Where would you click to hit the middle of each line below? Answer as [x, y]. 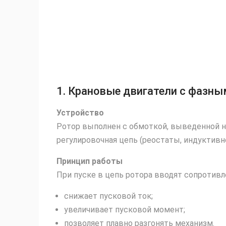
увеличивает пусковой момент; [125, 209]
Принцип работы [90, 161]
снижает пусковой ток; [108, 196]
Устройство [80, 112]
